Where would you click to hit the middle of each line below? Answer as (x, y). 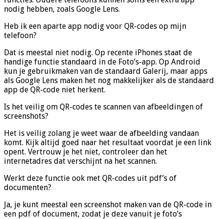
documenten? (28, 188)
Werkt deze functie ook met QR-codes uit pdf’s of (90, 178)
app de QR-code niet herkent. (55, 90)
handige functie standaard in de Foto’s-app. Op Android (102, 62)
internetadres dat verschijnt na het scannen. (80, 161)
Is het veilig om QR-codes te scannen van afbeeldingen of (103, 107)
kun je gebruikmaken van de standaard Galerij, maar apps (106, 71)
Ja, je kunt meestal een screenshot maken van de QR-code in (108, 205)
